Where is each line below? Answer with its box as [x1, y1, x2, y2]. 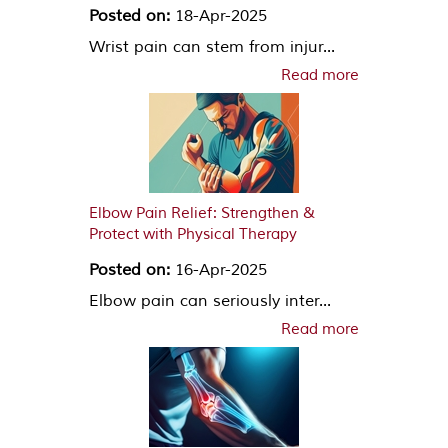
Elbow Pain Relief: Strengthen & [89, 203, 315, 223]
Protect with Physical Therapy [89, 224, 297, 244]
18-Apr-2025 [170, 5, 267, 26]
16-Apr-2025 [170, 259, 267, 280]
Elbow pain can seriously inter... [89, 290, 331, 311]
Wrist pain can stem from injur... [89, 36, 335, 57]
